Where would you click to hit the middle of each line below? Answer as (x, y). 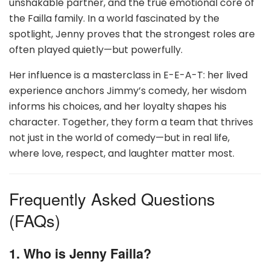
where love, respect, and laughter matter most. (122, 153)
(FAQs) (35, 220)
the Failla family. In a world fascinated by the (114, 18)
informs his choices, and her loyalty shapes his (118, 106)
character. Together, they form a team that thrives (131, 122)
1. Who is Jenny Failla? (80, 254)
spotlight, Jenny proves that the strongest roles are (132, 34)
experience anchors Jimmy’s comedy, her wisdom (128, 90)
